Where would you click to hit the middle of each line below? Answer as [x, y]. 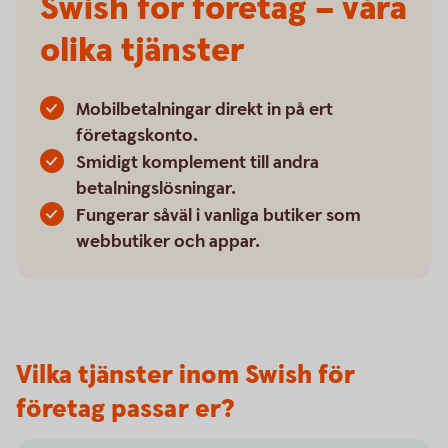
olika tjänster [142, 51]
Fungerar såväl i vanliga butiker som [218, 215]
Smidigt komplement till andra [197, 162]
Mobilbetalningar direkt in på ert [204, 109]
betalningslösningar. [156, 188]
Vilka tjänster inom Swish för [185, 375]
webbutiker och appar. [168, 241]
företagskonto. [137, 135]
